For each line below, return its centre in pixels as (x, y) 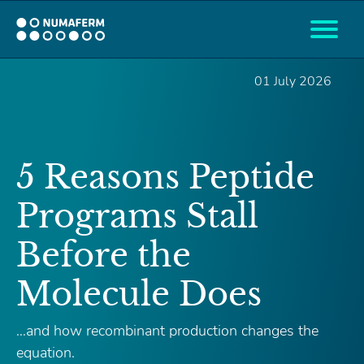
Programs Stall (137, 216)
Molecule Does (139, 294)
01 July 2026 (293, 81)
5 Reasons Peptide (165, 177)
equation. (45, 353)
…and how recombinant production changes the (167, 331)
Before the (104, 255)
